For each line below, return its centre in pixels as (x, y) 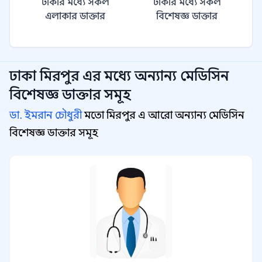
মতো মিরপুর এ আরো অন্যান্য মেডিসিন (163, 115)
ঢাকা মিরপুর (44, 76)
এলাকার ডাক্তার (75, 16)
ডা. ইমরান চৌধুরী (46, 115)
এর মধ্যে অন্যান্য (131, 76)
